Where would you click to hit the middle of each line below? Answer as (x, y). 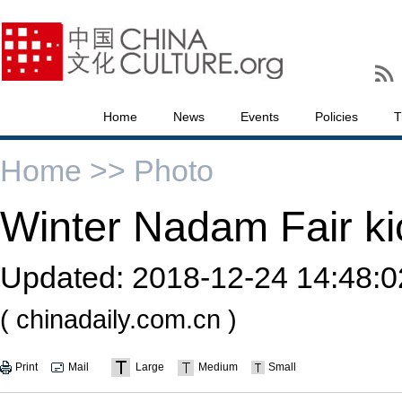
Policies (336, 117)
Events (260, 117)
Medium (218, 367)
